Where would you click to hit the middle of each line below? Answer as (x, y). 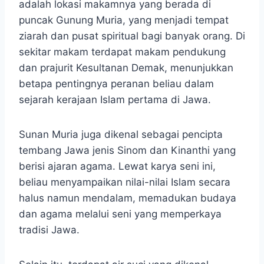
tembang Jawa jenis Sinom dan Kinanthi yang (127, 151)
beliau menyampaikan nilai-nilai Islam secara (125, 182)
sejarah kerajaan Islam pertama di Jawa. (115, 100)
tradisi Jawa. (49, 230)
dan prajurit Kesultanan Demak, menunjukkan (126, 68)
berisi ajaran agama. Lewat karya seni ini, (117, 166)
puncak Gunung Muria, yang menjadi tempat (124, 20)
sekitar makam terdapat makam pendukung (122, 52)
